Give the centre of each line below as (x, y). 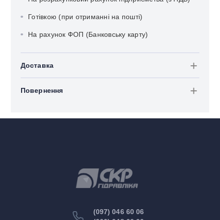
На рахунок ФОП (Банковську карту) (88, 35)
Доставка (37, 66)
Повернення (42, 91)
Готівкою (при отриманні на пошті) (85, 17)
